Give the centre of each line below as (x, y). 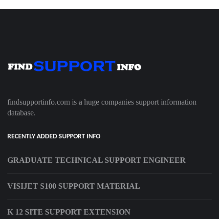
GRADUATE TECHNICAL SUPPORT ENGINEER (97, 160)
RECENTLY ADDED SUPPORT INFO (54, 137)
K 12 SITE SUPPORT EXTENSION (69, 212)
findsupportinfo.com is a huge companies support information (102, 102)
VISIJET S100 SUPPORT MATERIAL (74, 186)
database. (22, 113)
